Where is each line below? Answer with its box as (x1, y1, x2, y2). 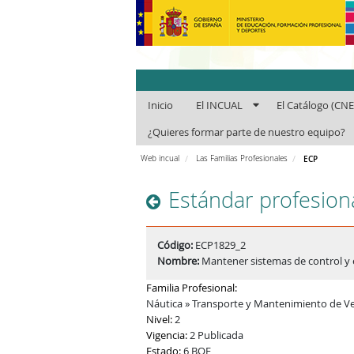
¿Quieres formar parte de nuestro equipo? (147, 126, 345, 140)
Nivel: (146, 311, 173, 326)
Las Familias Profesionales (195, 153, 288, 164)
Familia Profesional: (146, 280, 238, 295)
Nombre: (156, 254, 201, 269)
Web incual (141, 153, 180, 164)
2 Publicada (187, 327, 244, 342)
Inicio (147, 98, 173, 112)
